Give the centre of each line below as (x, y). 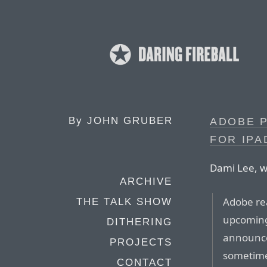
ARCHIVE (146, 181)
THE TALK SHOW (124, 202)
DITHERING (139, 222)
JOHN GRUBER (130, 121)
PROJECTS (141, 242)
